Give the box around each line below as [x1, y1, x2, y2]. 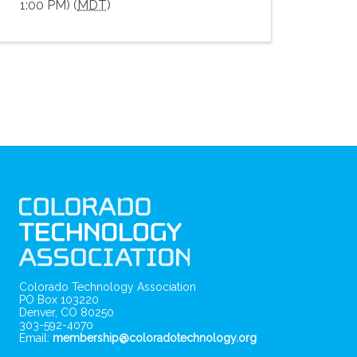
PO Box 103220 [19, 292, 100, 306]
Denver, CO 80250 [19, 305, 115, 319]
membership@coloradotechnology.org [53, 331, 257, 344]
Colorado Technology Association [19, 280, 197, 293]
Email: [19, 331, 53, 344]
